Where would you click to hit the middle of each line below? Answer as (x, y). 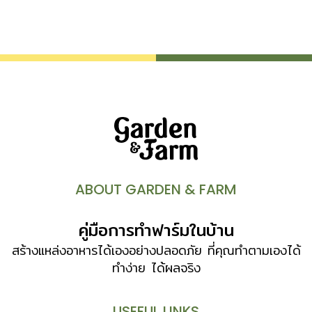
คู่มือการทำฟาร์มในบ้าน (156, 229)
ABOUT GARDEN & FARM (156, 189)
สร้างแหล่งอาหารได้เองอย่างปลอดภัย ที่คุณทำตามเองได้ (156, 250)
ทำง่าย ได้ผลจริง (156, 267)
